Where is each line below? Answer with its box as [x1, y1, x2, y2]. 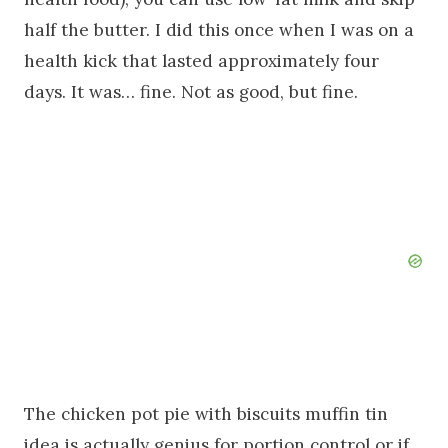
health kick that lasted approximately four [24, 50, 379, 73]
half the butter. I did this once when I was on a [24, 19, 414, 42]
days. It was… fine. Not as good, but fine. [24, 81, 358, 104]
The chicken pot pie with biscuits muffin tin [24, 403, 388, 426]
